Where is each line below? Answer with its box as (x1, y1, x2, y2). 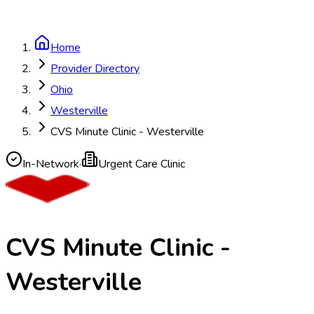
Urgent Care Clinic (98, 156, 185, 172)
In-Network (22, 156, 79, 172)
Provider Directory (50, 61, 139, 76)
